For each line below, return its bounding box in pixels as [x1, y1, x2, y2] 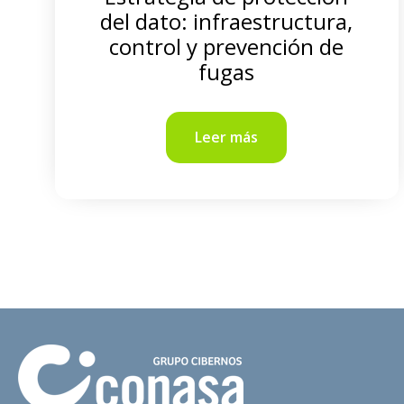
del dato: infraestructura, [100, 6, 353, 36]
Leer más [195, 127, 259, 147]
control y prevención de [109, 32, 344, 61]
